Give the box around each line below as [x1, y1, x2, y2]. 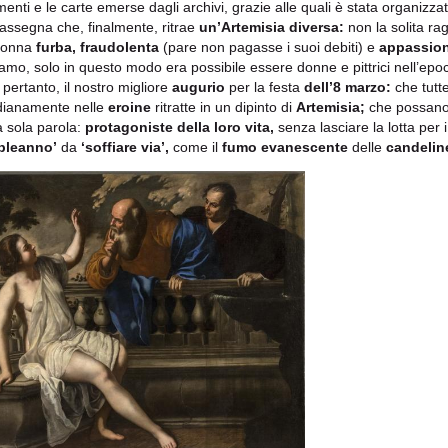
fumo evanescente [222, 138, 348, 155]
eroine [108, 98, 151, 115]
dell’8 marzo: [304, 78, 391, 95]
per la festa [225, 78, 304, 95]
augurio [172, 78, 225, 95]
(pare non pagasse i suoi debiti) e [159, 38, 379, 55]
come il [169, 138, 222, 155]
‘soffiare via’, [81, 138, 169, 155]
